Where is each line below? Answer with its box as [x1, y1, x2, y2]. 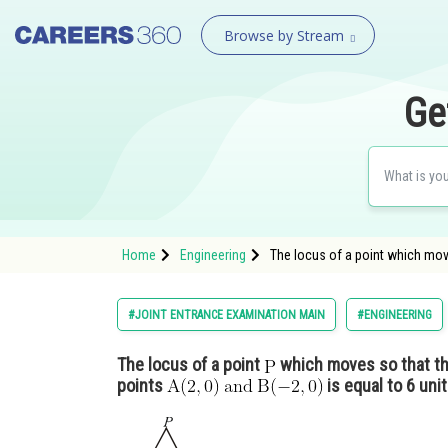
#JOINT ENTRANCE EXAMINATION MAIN [128, 308, 325, 322]
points [117, 375, 167, 396]
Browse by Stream [223, 26, 344, 45]
